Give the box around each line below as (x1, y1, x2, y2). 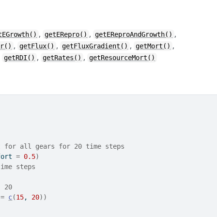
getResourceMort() (89, 54, 155, 62)
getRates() (43, 54, 82, 62)
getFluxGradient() (62, 42, 128, 50)
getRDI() (4, 54, 35, 62)
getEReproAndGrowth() (95, 31, 173, 39)
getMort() (136, 42, 171, 50)
